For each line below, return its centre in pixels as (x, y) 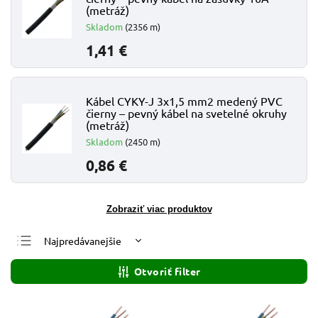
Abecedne (67, 309)
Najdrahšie (68, 286)
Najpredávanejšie (83, 241)
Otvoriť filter (167, 271)
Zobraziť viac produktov (159, 209)
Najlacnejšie (71, 263)
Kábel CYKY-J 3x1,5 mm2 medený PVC (184, 101)
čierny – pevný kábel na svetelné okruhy (186, 113)
